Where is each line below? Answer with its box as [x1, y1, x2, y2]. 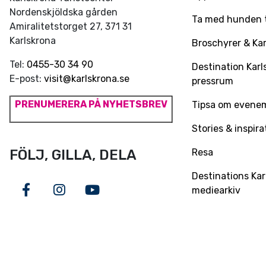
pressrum [192, 75, 233, 87]
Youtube [91, 191, 144, 207]
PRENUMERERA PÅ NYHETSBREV [15, 99, 167, 110]
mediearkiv [192, 184, 240, 196]
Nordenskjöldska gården [9, 7, 118, 18]
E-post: [9, 73, 44, 84]
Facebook [25, 191, 84, 207]
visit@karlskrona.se [44, 73, 129, 84]
